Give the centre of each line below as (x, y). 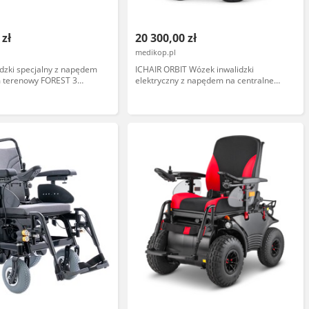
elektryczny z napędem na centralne (205, 80)
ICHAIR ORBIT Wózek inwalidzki (195, 69)
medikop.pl (156, 52)
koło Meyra (157, 91)
